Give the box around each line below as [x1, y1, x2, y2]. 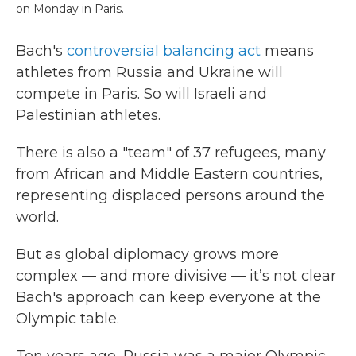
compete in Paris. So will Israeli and [16, 85, 267, 103]
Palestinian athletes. [16, 106, 161, 124]
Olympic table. [16, 310, 119, 327]
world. [16, 208, 59, 226]
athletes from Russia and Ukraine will [16, 64, 283, 81]
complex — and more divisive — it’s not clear [16, 267, 336, 284]
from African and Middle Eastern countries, [16, 165, 323, 183]
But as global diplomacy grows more [16, 246, 279, 263]
